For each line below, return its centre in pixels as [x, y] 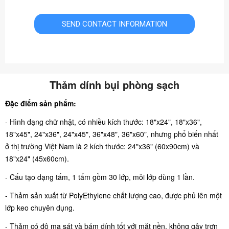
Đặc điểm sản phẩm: [41, 103]
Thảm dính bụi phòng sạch [114, 84]
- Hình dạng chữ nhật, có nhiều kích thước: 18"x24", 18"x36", [104, 121]
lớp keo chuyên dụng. [41, 207]
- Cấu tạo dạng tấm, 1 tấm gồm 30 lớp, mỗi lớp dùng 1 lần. [101, 177]
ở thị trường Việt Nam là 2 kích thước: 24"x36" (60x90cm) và [102, 146]
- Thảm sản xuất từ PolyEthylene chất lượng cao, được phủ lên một [113, 195]
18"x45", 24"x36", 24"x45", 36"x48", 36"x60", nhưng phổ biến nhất [112, 134]
